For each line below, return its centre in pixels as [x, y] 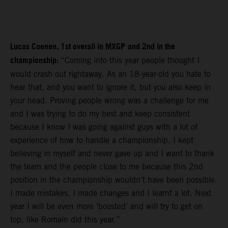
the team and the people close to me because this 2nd [107, 167]
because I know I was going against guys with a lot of [104, 127]
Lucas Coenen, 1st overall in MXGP [68, 47]
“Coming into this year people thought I [130, 61]
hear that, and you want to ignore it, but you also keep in [110, 88]
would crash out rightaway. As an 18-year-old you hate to [110, 74]
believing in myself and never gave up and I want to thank [112, 154]
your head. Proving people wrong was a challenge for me [109, 101]
